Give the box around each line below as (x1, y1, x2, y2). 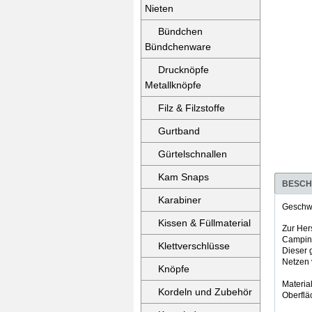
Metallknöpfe (145, 79, 201, 91)
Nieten (145, 3, 173, 14)
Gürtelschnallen (158, 148, 227, 159)
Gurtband (158, 125, 200, 136)
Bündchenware (145, 41, 211, 52)
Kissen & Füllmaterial (158, 217, 251, 228)
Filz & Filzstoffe (158, 102, 225, 114)
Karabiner (158, 194, 201, 205)
